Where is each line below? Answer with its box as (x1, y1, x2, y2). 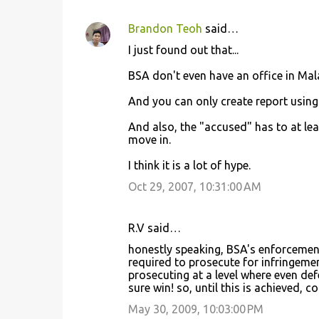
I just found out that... (127, 43, 239, 56)
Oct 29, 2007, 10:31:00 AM (127, 180, 261, 193)
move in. (127, 133, 171, 146)
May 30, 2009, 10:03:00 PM (127, 303, 263, 315)
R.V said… (127, 221, 181, 234)
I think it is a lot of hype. (127, 159, 251, 172)
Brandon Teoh (127, 22, 202, 35)
